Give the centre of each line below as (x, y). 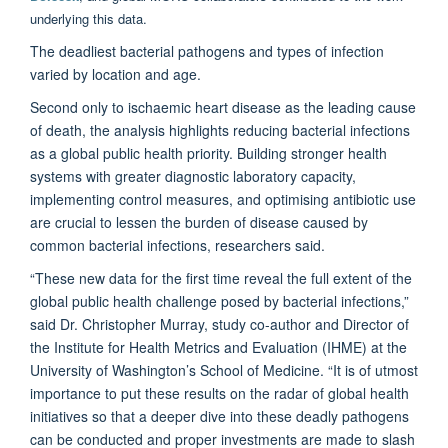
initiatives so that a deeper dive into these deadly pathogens (219, 415)
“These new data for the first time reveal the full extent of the (221, 277)
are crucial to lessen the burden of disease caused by (199, 221)
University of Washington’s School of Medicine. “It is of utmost (224, 369)
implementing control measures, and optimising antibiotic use (223, 198)
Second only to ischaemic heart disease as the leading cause (223, 106)
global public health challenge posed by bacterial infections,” (219, 300)
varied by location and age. (115, 73)
